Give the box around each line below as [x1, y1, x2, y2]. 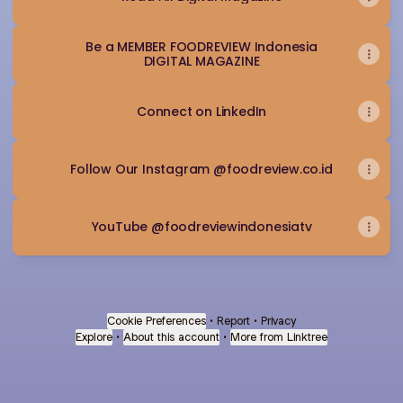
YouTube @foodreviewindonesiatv [91, 218, 312, 236]
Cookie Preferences [107, 313, 206, 328]
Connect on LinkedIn [136, 103, 267, 121]
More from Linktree [230, 329, 327, 345]
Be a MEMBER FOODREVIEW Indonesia [85, 38, 318, 56]
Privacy [261, 313, 296, 328]
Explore [76, 329, 112, 345]
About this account [123, 329, 219, 345]
